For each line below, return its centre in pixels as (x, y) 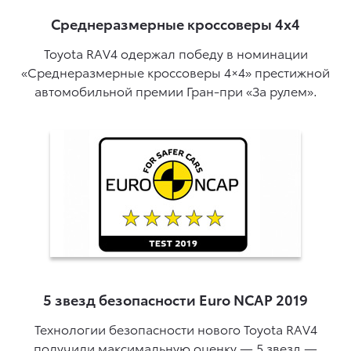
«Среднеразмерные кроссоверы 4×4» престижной (175, 71)
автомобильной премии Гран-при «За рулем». (175, 90)
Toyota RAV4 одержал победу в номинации (175, 52)
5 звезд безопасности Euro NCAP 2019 (175, 299)
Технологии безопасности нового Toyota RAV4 (175, 329)
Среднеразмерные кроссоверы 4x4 (175, 23)
